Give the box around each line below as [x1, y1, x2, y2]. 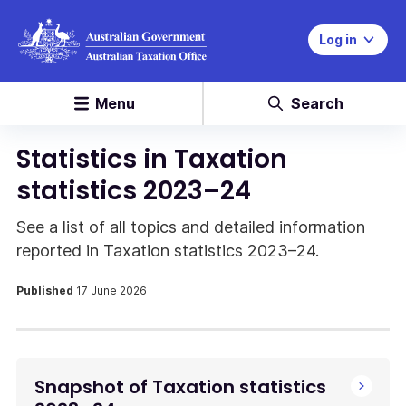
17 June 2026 [76, 284, 147, 297]
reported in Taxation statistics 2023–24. [16, 241, 319, 260]
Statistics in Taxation [16, 141, 287, 177]
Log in [319, 32, 357, 47]
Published [16, 284, 76, 297]
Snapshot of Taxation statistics [34, 374, 326, 400]
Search [290, 94, 343, 112]
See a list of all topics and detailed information [16, 217, 365, 237]
